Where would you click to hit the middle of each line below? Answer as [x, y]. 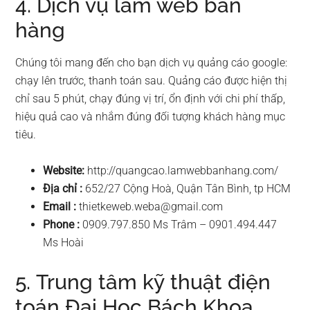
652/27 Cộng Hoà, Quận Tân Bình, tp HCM [187, 189]
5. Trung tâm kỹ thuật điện [143, 282]
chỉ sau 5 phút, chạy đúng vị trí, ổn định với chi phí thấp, [151, 99]
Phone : [62, 225]
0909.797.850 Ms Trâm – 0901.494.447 [179, 225]
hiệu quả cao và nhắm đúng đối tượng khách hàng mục [151, 117]
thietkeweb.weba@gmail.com [151, 207]
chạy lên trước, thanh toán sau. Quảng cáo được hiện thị [152, 81]
